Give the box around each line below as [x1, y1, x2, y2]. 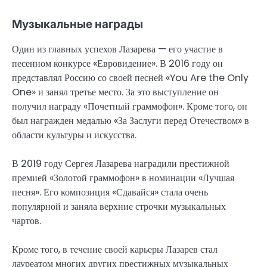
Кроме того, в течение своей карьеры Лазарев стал [12, 242, 218, 256]
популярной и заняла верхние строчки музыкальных [12, 199, 226, 213]
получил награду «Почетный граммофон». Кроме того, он [12, 99, 247, 113]
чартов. [12, 213, 41, 228]
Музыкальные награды [12, 17, 143, 31]
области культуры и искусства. [12, 128, 136, 142]
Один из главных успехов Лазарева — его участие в [12, 42, 223, 56]
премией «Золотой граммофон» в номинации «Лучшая [12, 170, 234, 185]
